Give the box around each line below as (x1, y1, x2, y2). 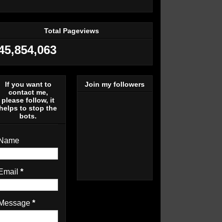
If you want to (4, 80, 52, 88)
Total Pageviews (44, 27, 99, 35)
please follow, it (1, 96, 55, 104)
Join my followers (85, 80, 145, 88)
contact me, (8, 88, 48, 96)
